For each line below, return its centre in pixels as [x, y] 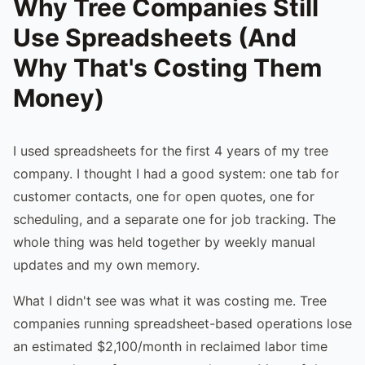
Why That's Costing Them [167, 67]
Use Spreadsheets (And [155, 37]
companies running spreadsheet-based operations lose [182, 323]
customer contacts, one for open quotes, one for [164, 196]
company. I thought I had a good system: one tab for [176, 173]
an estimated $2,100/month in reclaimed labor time [170, 346]
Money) [59, 97]
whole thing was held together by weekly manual [164, 242]
